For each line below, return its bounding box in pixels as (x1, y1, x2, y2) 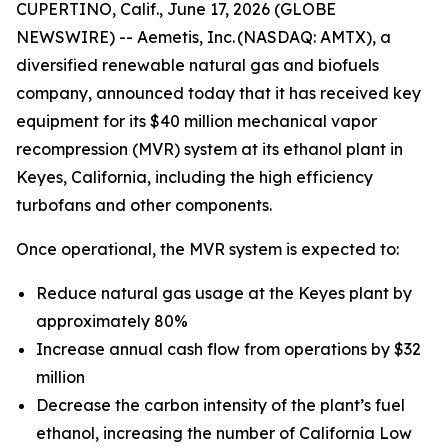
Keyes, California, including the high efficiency (16, 167, 373, 187)
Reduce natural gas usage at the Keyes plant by (36, 283, 412, 303)
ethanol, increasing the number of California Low (36, 423, 412, 443)
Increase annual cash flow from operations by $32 (36, 339, 421, 359)
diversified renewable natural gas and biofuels (16, 55, 379, 75)
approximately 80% (36, 311, 188, 331)
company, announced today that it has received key (16, 83, 421, 103)
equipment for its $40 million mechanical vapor (16, 111, 377, 131)
